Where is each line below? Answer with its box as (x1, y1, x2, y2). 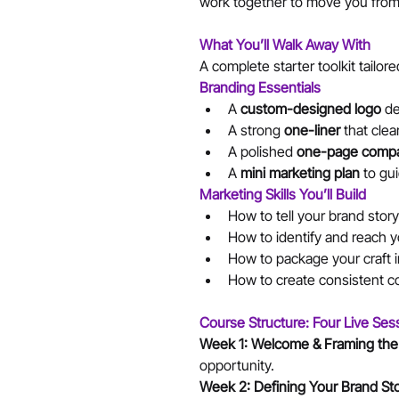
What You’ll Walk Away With (199, 35, 370, 53)
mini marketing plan (240, 163, 360, 182)
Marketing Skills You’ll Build (199, 184, 366, 203)
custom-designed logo (240, 99, 381, 118)
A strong (228, 120, 284, 139)
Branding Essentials (199, 77, 321, 96)
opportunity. (199, 355, 274, 374)
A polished (228, 142, 297, 160)
